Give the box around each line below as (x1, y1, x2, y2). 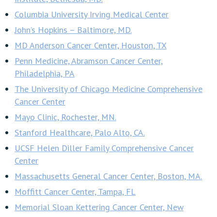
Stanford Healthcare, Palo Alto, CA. (15, 127, 145, 139)
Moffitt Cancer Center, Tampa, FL (15, 186, 136, 198)
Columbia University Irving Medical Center (15, 9, 169, 20)
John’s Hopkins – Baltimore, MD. (15, 24, 132, 36)
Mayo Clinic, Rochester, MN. (15, 111, 116, 123)
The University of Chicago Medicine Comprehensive (15, 83, 202, 95)
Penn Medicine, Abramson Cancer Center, (15, 55, 163, 67)
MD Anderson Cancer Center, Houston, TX (15, 40, 167, 51)
